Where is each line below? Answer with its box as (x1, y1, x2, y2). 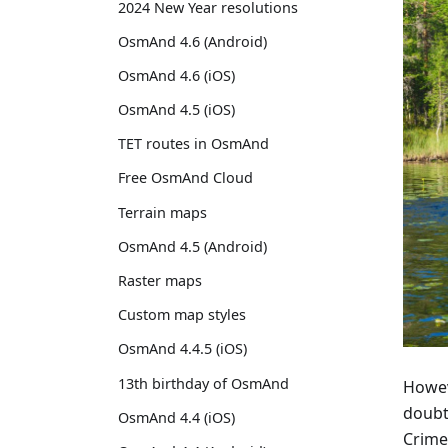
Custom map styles (118, 305, 246, 325)
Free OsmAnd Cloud (118, 168, 253, 188)
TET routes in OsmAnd (118, 134, 269, 154)
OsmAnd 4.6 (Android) (118, 31, 267, 51)
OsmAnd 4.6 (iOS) (118, 65, 235, 85)
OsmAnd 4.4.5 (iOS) (118, 339, 247, 359)
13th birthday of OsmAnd (118, 373, 289, 393)
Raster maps (118, 271, 202, 290)
